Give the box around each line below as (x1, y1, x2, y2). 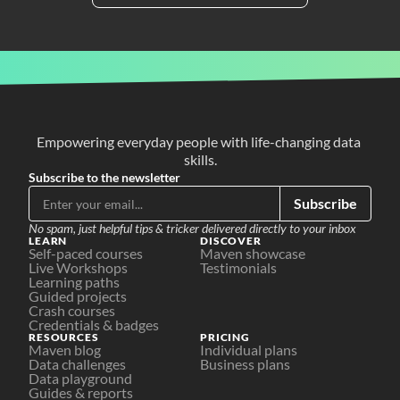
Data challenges (29, 355, 126, 372)
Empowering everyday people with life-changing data (37, 133, 361, 150)
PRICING (200, 330, 250, 344)
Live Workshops (29, 259, 128, 276)
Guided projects (29, 287, 127, 304)
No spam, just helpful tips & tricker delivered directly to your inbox (29, 221, 356, 236)
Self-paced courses (29, 245, 143, 262)
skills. (183, 151, 217, 168)
